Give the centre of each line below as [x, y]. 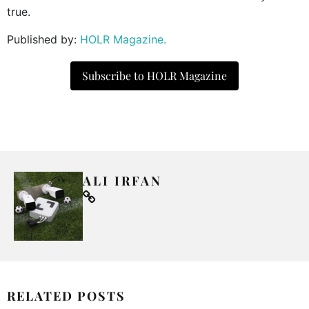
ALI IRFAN [122, 180]
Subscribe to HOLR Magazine [154, 75]
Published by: [43, 39]
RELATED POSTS [66, 296]
